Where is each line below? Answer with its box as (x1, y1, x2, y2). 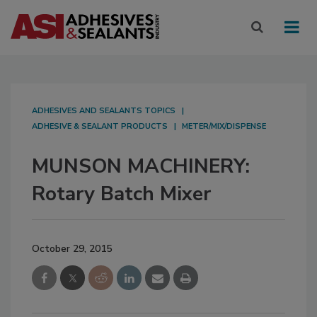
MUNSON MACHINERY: (32, 153, 250, 180)
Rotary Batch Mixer (32, 180, 211, 208)
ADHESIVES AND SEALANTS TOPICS (32, 105, 175, 117)
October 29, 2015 (32, 242, 112, 256)
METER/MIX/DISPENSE (182, 121, 266, 132)
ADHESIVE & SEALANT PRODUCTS (32, 121, 168, 132)
